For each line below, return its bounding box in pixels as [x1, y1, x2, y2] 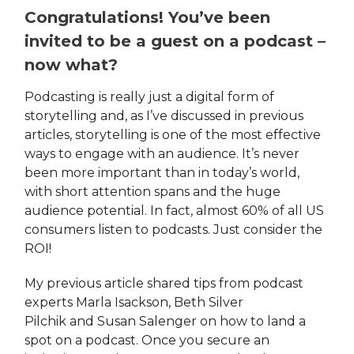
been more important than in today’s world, [24, 165, 299, 181]
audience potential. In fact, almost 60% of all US [24, 203, 324, 219]
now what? [24, 55, 118, 75]
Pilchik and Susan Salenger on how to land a [24, 314, 306, 330]
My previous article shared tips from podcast [24, 276, 303, 292]
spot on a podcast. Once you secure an [24, 333, 269, 348]
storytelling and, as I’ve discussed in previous [24, 108, 303, 124]
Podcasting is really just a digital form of [24, 89, 274, 105]
